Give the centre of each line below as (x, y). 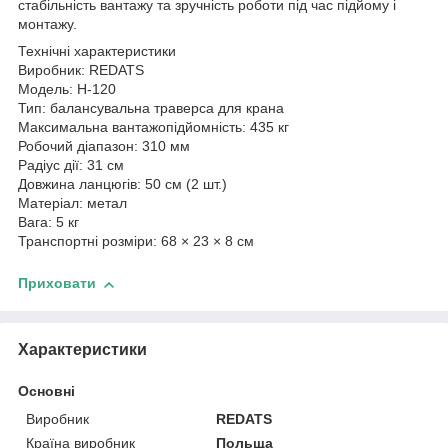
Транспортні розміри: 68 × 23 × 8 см (136, 241)
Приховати (57, 283)
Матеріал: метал (72, 203)
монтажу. (47, 24)
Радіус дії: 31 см (71, 165)
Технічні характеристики (97, 51)
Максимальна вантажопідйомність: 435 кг (153, 127)
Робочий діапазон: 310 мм (104, 146)
